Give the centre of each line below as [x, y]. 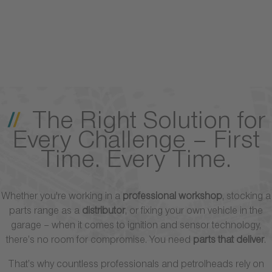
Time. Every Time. [136, 163]
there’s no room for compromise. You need [100, 241]
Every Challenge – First [136, 143]
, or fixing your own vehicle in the [194, 212]
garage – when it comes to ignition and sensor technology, [136, 227]
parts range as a [46, 212]
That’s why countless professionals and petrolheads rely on [136, 266]
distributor [104, 212]
